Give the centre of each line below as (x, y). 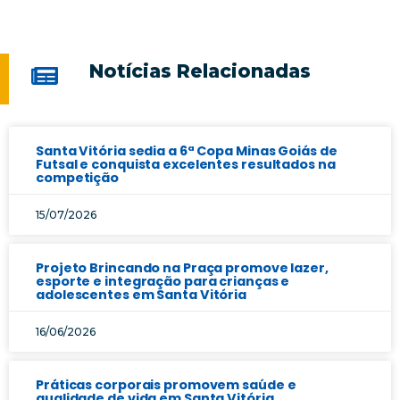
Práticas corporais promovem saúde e (166, 384)
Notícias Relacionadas (200, 71)
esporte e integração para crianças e (163, 281)
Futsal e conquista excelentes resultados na (186, 164)
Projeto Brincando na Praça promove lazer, (182, 267)
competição (78, 177)
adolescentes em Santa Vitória (142, 294)
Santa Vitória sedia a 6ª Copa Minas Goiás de (187, 150)
